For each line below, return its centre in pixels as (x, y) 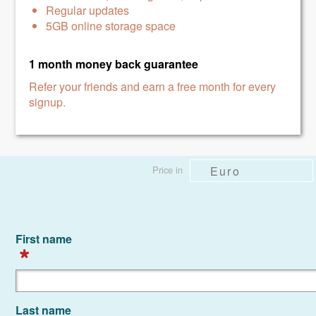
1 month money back (87, 64)
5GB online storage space (111, 26)
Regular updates (88, 10)
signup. (48, 102)
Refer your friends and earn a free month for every (153, 86)
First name (44, 239)
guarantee (171, 64)
